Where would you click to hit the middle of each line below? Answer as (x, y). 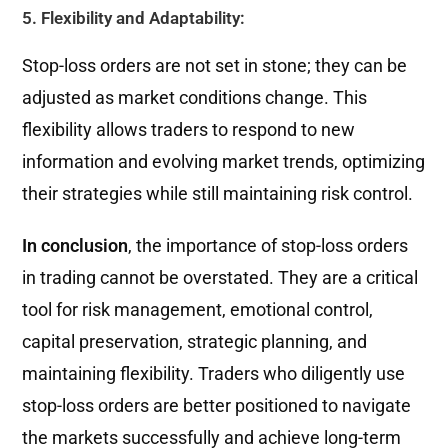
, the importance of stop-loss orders (268, 245)
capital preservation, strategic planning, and (195, 341)
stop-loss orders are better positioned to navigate (217, 405)
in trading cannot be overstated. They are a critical (220, 277)
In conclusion (75, 245)
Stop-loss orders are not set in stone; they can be (215, 65)
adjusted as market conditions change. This (195, 97)
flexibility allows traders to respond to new (189, 129)
